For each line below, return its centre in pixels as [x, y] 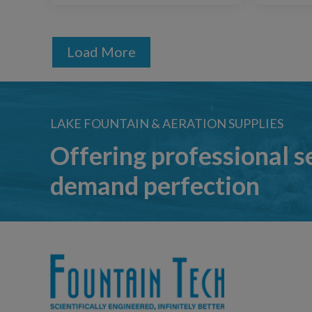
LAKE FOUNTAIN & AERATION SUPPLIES [167, 123]
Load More [101, 51]
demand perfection [155, 185]
